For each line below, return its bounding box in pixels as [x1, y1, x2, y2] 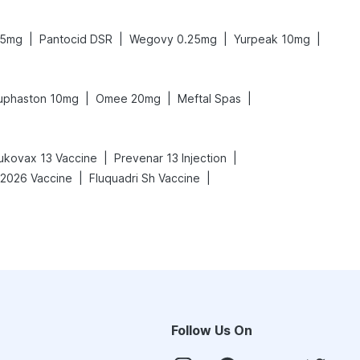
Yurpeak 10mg [234, 32, 310, 46]
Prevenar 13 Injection [114, 151, 227, 165]
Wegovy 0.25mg [129, 32, 217, 46]
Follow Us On [171, 322, 252, 338]
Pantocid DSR [39, 32, 112, 46]
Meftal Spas [178, 92, 241, 105]
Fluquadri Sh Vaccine [89, 171, 200, 185]
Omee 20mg [96, 92, 161, 105]
